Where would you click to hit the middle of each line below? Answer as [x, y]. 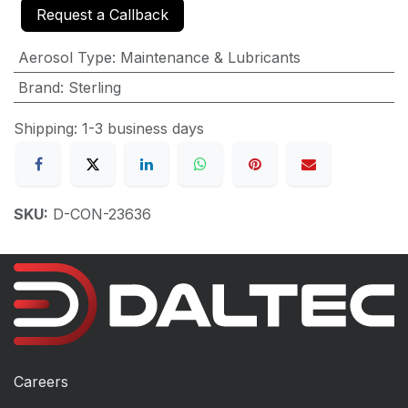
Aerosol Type [65, 57]
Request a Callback [102, 14]
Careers [41, 381]
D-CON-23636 [102, 214]
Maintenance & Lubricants [210, 57]
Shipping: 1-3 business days [109, 128]
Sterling [94, 87]
